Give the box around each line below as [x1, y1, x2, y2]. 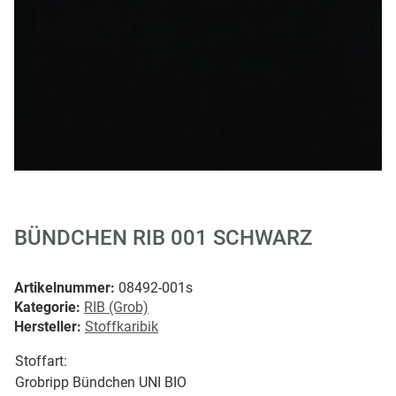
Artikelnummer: [14, 278, 118, 296]
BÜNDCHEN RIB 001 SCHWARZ [14, 225, 312, 250]
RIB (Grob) [84, 298, 148, 316]
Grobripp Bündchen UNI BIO [15, 373, 187, 391]
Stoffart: [15, 353, 67, 370]
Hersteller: [14, 317, 81, 335]
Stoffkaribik [85, 317, 158, 335]
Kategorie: [14, 298, 84, 316]
